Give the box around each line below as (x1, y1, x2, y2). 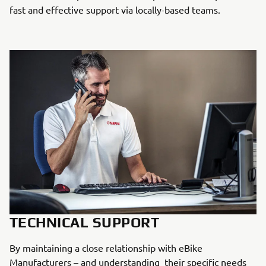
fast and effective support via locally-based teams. (9, 3, 220, 15)
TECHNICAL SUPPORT (9, 214, 160, 231)
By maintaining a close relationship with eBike (9, 242, 202, 254)
